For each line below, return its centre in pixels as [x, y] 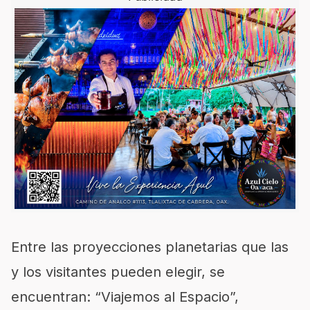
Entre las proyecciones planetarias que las [150, 247]
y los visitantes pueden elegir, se [118, 272]
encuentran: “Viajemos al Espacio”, [125, 297]
